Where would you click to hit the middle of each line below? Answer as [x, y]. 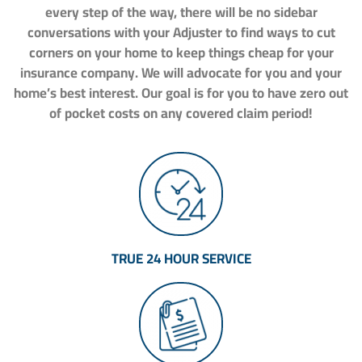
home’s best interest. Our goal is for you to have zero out [181, 93]
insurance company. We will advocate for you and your [181, 72]
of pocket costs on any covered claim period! [181, 113]
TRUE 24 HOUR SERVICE [181, 259]
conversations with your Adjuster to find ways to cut [181, 32]
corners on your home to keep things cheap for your [181, 52]
